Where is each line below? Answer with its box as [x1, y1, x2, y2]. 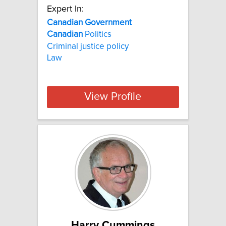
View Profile [84, 91, 142, 103]
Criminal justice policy [47, 41, 129, 51]
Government [85, 18, 132, 27]
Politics [83, 30, 111, 39]
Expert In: [47, 4, 84, 14]
